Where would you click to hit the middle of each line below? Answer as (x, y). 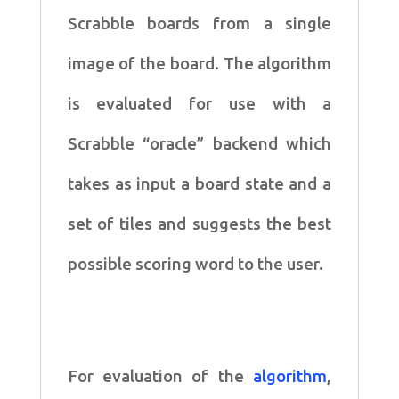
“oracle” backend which (237, 143)
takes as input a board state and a (199, 183)
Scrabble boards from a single (199, 23)
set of (94, 224)
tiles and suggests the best (226, 224)
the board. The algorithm (236, 63)
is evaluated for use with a (199, 103)
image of (104, 63)
